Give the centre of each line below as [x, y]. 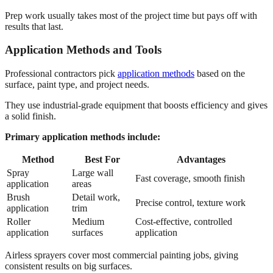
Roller [19, 222]
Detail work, [96, 197]
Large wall [93, 173]
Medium [88, 222]
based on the [220, 74]
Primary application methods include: [83, 137]
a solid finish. [30, 116]
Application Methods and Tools [83, 50]
